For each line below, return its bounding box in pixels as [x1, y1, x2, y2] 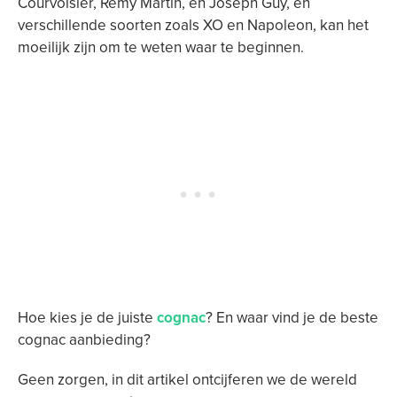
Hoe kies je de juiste [18, 307, 157, 329]
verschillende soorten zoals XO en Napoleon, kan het [18, 14, 369, 36]
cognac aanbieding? [18, 329, 151, 351]
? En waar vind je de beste [206, 307, 378, 329]
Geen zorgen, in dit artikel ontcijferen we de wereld [18, 369, 357, 391]
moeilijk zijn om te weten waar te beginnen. [18, 36, 304, 58]
